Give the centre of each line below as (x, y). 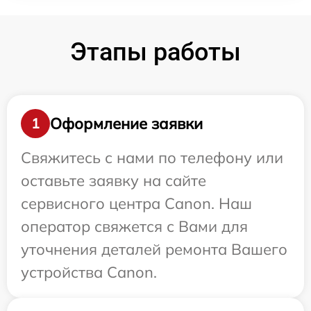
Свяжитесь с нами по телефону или (152, 158)
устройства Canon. (89, 272)
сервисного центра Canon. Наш (136, 203)
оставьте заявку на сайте (114, 180)
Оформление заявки (126, 123)
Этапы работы (155, 52)
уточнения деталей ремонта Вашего (154, 249)
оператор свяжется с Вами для (134, 226)
